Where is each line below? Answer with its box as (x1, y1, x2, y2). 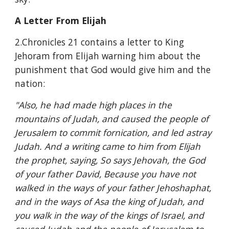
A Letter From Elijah (15, 14, 107, 27)
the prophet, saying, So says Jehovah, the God (15, 154, 206, 166)
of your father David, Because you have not (15, 168, 196, 180)
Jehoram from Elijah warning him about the (15, 50, 201, 62)
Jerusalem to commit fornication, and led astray (15, 126, 212, 139)
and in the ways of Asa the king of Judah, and (15, 195, 204, 208)
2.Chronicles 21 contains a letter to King (15, 36, 185, 48)
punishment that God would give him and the (15, 63, 211, 76)
